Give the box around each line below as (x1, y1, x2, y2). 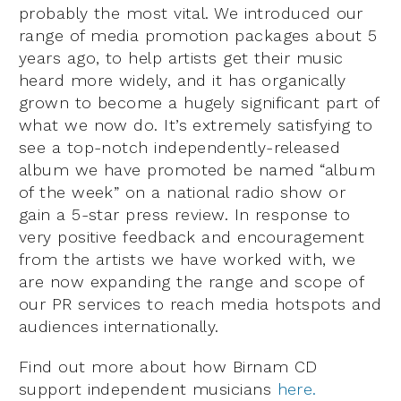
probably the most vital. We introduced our (19, 4, 363, 23)
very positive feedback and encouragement (19, 227, 365, 247)
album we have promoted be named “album (19, 160, 376, 180)
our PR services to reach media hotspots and (19, 294, 382, 314)
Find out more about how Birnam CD (19, 357, 318, 377)
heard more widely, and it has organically (19, 71, 346, 90)
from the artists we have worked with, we (19, 250, 356, 269)
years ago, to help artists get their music (19, 48, 344, 68)
